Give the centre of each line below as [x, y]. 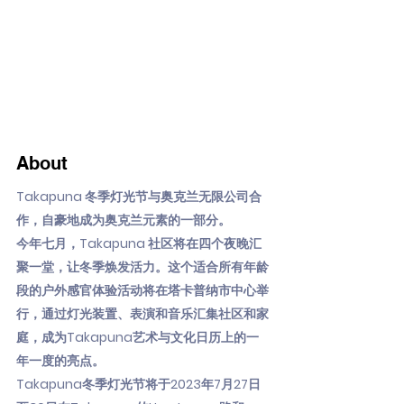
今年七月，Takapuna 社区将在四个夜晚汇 [139, 243]
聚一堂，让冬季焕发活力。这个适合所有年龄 [142, 267]
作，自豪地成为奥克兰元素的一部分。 [124, 220]
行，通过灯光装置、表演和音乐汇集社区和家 [142, 314]
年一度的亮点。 [60, 361]
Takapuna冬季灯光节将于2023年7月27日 [138, 384]
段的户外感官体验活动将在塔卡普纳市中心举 [142, 290]
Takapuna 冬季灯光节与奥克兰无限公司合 [139, 197]
